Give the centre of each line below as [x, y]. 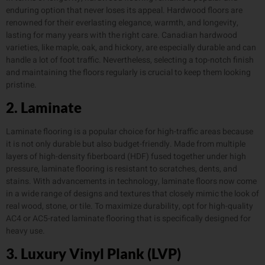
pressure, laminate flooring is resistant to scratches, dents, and [122, 169]
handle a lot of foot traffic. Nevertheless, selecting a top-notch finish [130, 60]
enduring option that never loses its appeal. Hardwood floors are [124, 10]
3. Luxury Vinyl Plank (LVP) [93, 254]
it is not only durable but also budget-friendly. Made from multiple [126, 144]
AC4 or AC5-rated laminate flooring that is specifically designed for [128, 218]
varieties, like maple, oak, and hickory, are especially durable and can [131, 47]
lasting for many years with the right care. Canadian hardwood [122, 35]
